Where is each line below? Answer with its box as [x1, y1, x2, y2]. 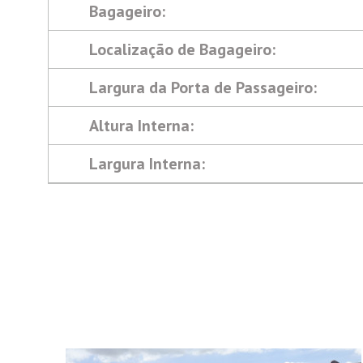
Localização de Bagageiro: [89, 39, 275, 60]
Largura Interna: [89, 153, 205, 174]
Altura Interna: [89, 115, 194, 136]
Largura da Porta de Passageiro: [89, 77, 317, 98]
